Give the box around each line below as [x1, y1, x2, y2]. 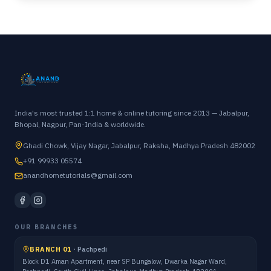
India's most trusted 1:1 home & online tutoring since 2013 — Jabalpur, [15, 108, 249, 117]
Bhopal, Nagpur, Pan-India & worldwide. [15, 120, 146, 129]
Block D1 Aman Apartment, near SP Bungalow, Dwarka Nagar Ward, [22, 257, 227, 266]
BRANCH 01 [30, 245, 72, 253]
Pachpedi [77, 245, 107, 253]
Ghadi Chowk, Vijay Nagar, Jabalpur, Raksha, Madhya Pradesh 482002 [23, 141, 255, 150]
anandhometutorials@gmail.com [23, 171, 132, 180]
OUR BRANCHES [15, 223, 79, 231]
